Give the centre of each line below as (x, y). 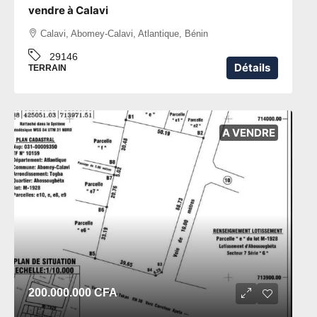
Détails (252, 67)
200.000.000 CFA (73, 293)
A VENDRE (249, 132)
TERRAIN (47, 68)
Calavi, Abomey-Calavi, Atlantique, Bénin (124, 33)
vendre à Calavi (68, 10)
